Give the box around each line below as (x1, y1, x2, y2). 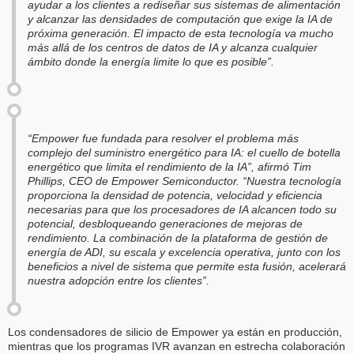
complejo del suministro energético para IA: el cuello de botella (28, 146, 341, 160)
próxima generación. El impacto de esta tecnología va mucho (28, 27, 333, 40)
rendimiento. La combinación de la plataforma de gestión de (28, 232, 328, 245)
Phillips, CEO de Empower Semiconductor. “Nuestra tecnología (28, 175, 341, 188)
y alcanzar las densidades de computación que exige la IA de (28, 13, 333, 26)
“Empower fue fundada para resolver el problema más (28, 132, 299, 145)
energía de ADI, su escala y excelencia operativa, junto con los (28, 246, 341, 259)
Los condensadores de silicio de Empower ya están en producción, (8, 325, 342, 338)
